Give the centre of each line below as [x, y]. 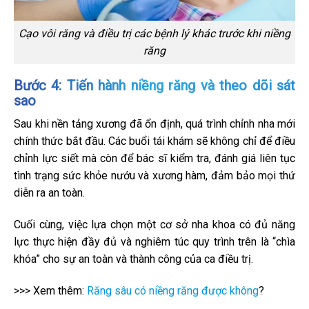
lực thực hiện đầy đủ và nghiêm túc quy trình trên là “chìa [154, 241]
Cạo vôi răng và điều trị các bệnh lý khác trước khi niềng [154, 34]
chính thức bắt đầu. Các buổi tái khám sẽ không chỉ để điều [154, 141]
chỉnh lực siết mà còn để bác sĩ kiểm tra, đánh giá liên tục [154, 158]
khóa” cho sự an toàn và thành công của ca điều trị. [133, 259]
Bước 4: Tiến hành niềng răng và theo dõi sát [154, 85]
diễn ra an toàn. [49, 192]
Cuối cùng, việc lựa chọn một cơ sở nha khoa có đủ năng [154, 224]
